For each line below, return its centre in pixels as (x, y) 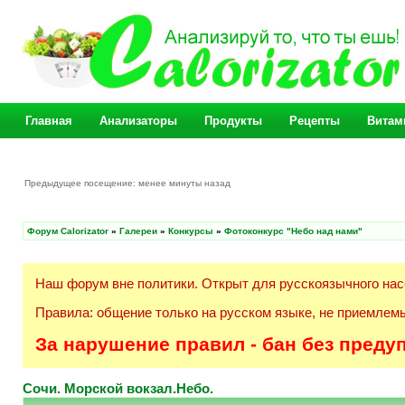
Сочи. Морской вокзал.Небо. (118, 388)
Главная (49, 121)
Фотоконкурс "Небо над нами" (293, 231)
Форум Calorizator (68, 231)
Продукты (233, 121)
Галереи (138, 231)
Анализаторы (138, 121)
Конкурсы (191, 231)
